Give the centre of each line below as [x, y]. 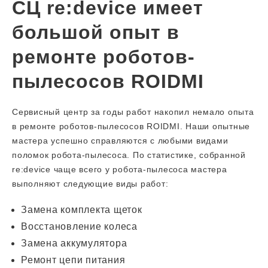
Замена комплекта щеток [82, 210]
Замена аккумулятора [74, 243]
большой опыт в [96, 32]
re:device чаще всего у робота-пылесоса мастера [120, 169]
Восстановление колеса [79, 226]
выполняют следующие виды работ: [90, 184]
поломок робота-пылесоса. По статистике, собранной [129, 155]
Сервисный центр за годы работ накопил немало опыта [133, 112]
